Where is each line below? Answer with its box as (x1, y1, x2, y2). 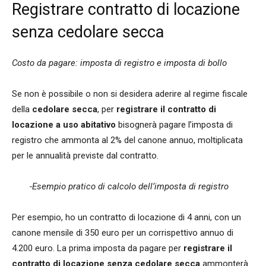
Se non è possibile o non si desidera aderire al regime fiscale (12, 88, 248, 100)
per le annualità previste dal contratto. (12, 150, 159, 161)
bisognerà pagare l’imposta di (116, 119, 233, 131)
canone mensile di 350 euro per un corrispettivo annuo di (12, 227, 233, 239)
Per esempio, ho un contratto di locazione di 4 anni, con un (12, 212, 241, 223)
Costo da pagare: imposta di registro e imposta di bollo (12, 58, 227, 69)
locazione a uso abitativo (12, 119, 116, 131)
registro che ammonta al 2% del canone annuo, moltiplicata (12, 135, 243, 146)
